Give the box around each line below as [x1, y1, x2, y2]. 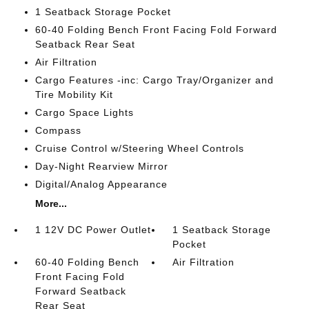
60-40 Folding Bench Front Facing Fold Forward [34, 24, 277, 35]
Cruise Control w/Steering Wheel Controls [34, 143, 244, 154]
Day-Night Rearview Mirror [34, 161, 168, 172]
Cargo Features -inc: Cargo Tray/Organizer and [34, 74, 274, 86]
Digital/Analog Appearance [34, 179, 168, 190]
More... [34, 198, 67, 209]
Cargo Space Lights [34, 107, 134, 118]
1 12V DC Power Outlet [34, 224, 151, 235]
